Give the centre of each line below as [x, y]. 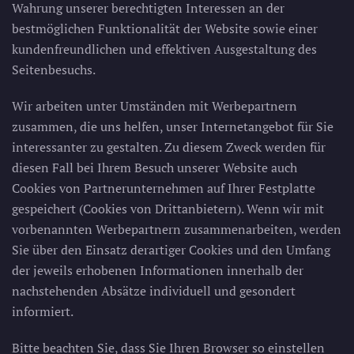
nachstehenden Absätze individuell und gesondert [154, 291]
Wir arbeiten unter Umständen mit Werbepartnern [154, 106]
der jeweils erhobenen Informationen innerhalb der [158, 270]
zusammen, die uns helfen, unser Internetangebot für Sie [173, 126]
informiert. [43, 311]
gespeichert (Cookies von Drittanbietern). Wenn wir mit [168, 209]
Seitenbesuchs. [54, 70]
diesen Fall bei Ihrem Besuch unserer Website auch [154, 168]
